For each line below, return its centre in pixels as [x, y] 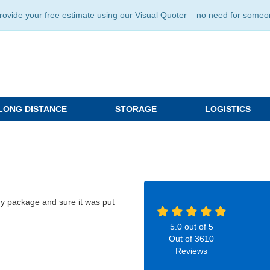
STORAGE [136, 109]
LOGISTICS [228, 109]
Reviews [191, 251]
